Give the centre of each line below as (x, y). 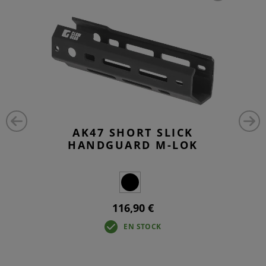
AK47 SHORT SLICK (133, 132)
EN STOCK (142, 226)
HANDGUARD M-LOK (133, 145)
